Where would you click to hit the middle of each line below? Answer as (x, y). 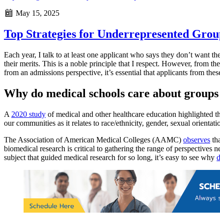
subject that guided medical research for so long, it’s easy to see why (110, 157)
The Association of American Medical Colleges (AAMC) (94, 139)
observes (197, 139)
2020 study (28, 114)
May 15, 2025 (37, 13)
